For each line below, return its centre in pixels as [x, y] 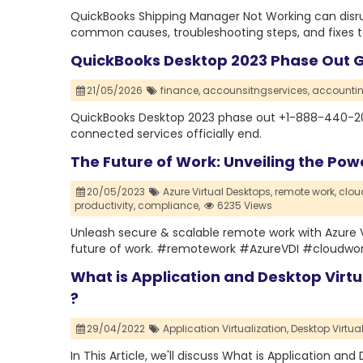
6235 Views [244, 206]
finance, [180, 91]
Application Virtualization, [225, 329]
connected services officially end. [166, 134]
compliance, [169, 206]
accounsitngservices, [256, 91]
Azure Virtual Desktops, [217, 192]
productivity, [105, 206]
